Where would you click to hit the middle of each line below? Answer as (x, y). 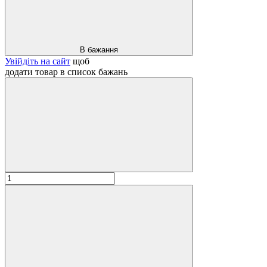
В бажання (99, 49)
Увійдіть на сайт (38, 61)
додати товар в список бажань (66, 72)
